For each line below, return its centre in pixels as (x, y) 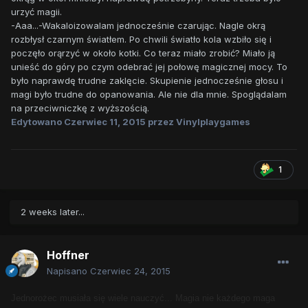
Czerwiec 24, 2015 (130, 271)
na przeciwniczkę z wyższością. (80, 108)
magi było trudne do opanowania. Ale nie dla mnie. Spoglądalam (149, 95)
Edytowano (37, 122)
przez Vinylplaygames (198, 122)
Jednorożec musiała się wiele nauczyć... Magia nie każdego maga (143, 298)
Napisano (68, 271)
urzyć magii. (36, 12)
